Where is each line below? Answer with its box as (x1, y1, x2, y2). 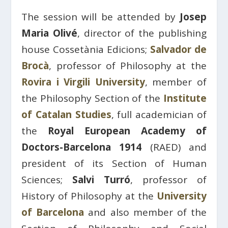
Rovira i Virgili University (21, 75, 145, 89)
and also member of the (84, 205, 207, 219)
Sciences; (21, 173, 73, 186)
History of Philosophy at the (21, 189, 157, 203)
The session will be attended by (21, 10, 180, 23)
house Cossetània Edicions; (21, 42, 150, 56)
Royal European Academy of (48, 124, 207, 137)
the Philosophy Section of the (21, 91, 163, 105)
